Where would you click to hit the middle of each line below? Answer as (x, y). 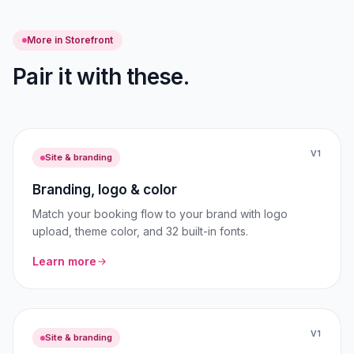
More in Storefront (70, 40)
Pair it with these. (101, 77)
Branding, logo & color (105, 190)
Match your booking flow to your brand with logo (160, 214)
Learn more (64, 261)
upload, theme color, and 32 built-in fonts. (140, 231)
